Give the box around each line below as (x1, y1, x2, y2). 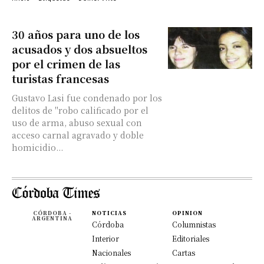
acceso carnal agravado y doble (12, 129, 144, 141)
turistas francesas (12, 71, 109, 86)
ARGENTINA (31, 214, 72, 222)
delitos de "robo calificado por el (12, 104, 148, 116)
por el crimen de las (12, 56, 120, 71)
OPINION (172, 209, 203, 217)
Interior (92, 233, 119, 243)
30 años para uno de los (12, 27, 140, 42)
